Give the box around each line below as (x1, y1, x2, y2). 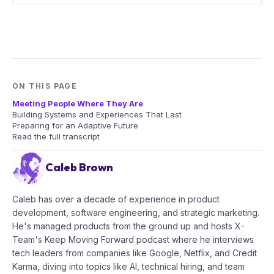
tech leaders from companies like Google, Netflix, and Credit (12, 247, 257, 258)
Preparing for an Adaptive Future (12, 120, 138, 130)
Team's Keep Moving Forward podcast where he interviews (12, 234, 254, 245)
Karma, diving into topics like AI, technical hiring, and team (12, 261, 245, 272)
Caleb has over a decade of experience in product (12, 193, 220, 204)
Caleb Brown (45, 160, 113, 175)
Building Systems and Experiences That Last (12, 109, 182, 119)
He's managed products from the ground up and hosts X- (12, 220, 245, 231)
